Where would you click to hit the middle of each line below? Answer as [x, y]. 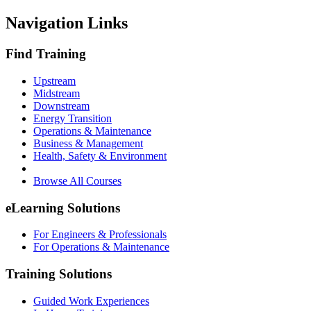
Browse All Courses [77, 181]
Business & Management [88, 143]
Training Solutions [59, 274]
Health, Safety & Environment [100, 156]
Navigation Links [67, 23]
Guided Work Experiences [91, 301]
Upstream [54, 81]
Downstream [61, 106]
